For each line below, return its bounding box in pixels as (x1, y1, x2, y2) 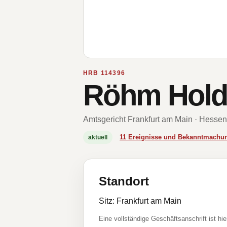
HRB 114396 (83, 69, 125, 77)
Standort (99, 174, 149, 188)
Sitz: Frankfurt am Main (99, 197, 181, 205)
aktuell (88, 134, 107, 141)
